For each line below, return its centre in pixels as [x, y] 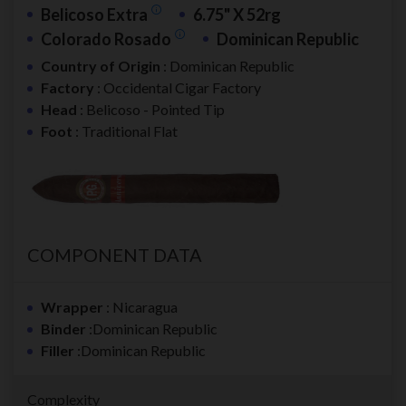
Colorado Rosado [107, 39]
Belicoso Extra [96, 14]
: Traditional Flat [125, 130]
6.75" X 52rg [237, 14]
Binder [65, 329]
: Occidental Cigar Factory [178, 87]
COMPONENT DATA [115, 255]
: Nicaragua [140, 307]
